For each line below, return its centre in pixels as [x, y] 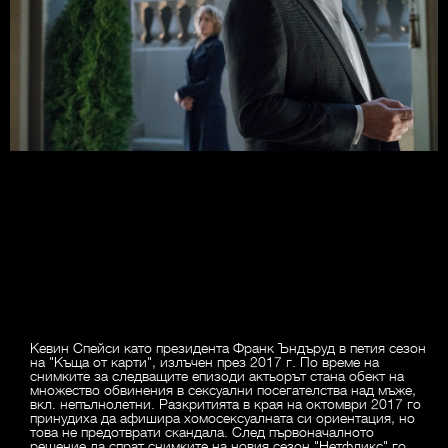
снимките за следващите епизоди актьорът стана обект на [217, 375]
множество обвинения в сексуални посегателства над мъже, [223, 389]
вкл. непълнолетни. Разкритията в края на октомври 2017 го [225, 403]
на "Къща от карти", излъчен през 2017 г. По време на [204, 361]
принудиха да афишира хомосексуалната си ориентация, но [222, 417]
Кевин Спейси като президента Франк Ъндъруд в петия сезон [228, 347]
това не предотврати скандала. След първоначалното [202, 431]
